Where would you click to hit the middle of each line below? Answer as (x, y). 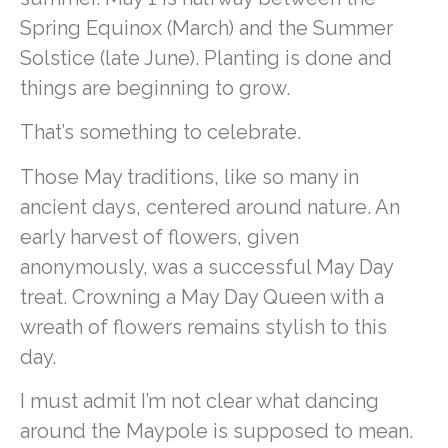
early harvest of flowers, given (159, 236)
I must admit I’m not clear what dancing (199, 401)
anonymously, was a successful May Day (206, 266)
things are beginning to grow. (157, 87)
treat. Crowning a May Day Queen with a (202, 296)
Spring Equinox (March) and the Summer (206, 27)
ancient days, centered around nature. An (210, 206)
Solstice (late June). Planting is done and (206, 57)
